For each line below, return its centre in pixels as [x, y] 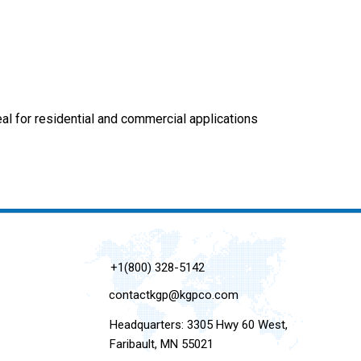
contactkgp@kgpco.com [174, 295]
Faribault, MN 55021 [161, 344]
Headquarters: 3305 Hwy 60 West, [198, 325]
